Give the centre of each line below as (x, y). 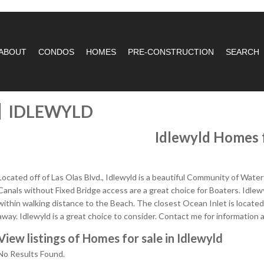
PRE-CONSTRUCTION (171, 52)
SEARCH (242, 52)
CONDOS (56, 52)
